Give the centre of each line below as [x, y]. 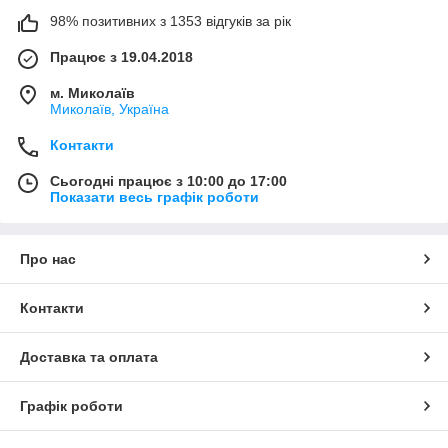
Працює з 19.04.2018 [121, 56]
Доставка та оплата [89, 356]
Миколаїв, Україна [109, 108]
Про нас [48, 258]
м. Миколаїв [92, 92]
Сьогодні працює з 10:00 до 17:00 [168, 180]
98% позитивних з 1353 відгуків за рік [170, 20]
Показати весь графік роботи [154, 196]
